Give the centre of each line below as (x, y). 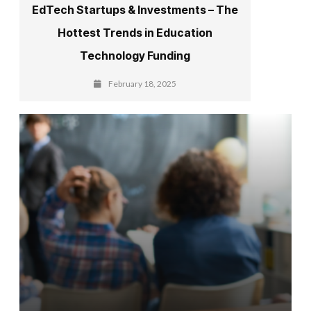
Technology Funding (135, 55)
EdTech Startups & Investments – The (135, 9)
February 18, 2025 (143, 83)
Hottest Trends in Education (135, 32)
